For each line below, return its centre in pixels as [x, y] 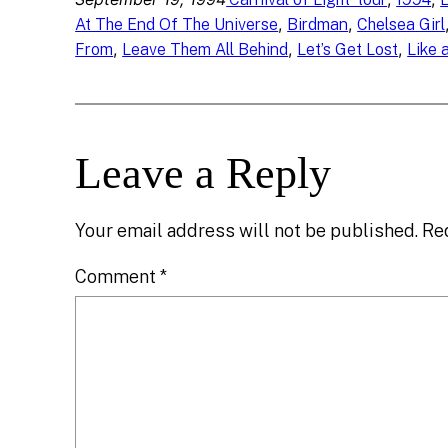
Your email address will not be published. [247, 231]
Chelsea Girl [401, 25]
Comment [118, 277]
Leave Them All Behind [205, 50]
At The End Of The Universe [177, 25]
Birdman [318, 25]
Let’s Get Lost [348, 50]
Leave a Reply [203, 174]
